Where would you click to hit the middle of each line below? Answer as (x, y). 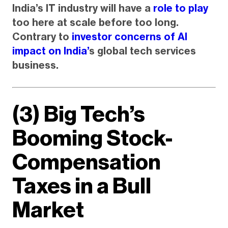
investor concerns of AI (129, 36)
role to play (180, 8)
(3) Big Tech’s (78, 115)
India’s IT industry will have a (82, 8)
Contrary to (42, 36)
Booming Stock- (92, 138)
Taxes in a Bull (81, 186)
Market (48, 210)
